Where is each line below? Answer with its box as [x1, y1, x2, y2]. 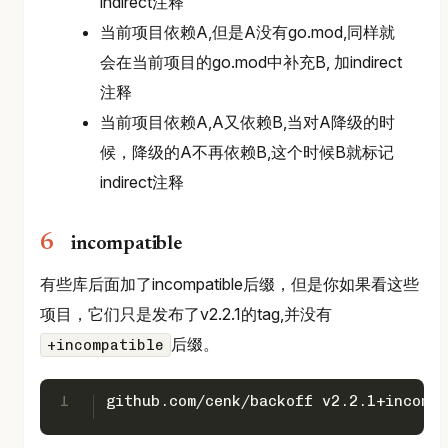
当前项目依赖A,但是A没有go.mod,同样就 [100, 21, 395, 42]
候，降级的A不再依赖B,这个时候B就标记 [100, 141, 394, 162]
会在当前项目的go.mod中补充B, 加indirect [100, 51, 402, 72]
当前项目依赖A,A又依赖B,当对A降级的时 [100, 111, 395, 132]
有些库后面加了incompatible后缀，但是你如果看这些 [40, 273, 419, 294]
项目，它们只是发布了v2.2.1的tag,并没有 [40, 303, 332, 324]
